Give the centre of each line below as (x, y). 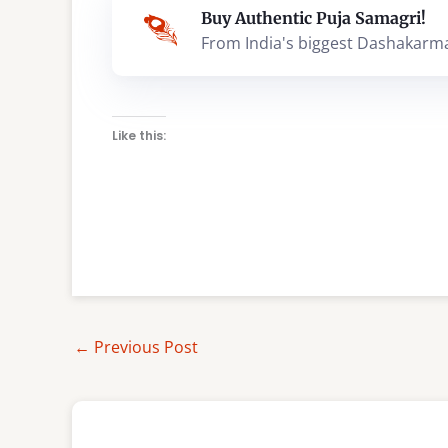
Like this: (139, 136)
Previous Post (144, 346)
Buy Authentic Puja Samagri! (313, 18)
